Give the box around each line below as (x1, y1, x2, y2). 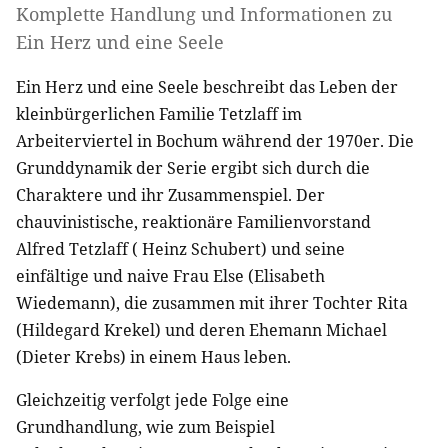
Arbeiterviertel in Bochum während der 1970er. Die (16, 129, 414, 152)
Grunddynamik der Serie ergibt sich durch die (16, 156, 370, 179)
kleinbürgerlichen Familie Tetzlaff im (16, 102, 302, 125)
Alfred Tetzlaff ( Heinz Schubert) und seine (16, 237, 345, 260)
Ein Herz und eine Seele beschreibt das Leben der (16, 75, 398, 98)
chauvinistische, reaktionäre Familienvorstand (16, 210, 371, 233)
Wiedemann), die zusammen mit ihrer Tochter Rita (16, 291, 408, 314)
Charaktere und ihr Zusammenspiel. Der (16, 183, 325, 206)
